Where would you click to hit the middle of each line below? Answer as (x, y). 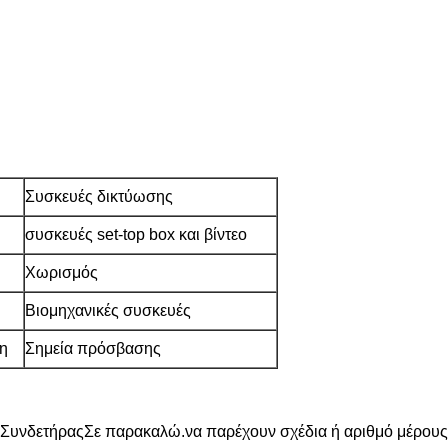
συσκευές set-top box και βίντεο (136, 234)
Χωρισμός (61, 272)
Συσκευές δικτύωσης (99, 196)
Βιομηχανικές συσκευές (108, 310)
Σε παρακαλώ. (134, 431)
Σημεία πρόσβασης (93, 348)
